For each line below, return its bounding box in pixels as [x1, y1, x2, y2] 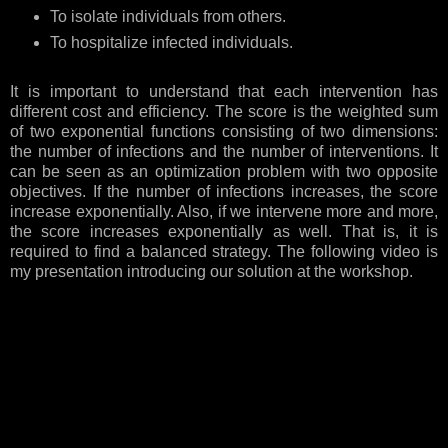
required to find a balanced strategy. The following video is [10, 243, 438, 261]
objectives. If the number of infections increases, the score [10, 183, 438, 201]
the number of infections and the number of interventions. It [10, 143, 438, 161]
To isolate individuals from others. [49, 8, 286, 26]
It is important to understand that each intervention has [10, 83, 438, 101]
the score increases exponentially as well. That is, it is [10, 223, 438, 241]
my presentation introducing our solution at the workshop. [10, 263, 413, 281]
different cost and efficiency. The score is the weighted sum [10, 103, 438, 121]
